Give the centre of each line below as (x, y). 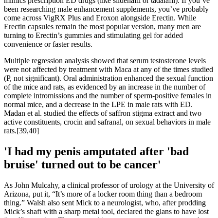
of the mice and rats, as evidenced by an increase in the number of (105, 87)
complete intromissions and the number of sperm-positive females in (108, 96)
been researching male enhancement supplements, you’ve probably (106, 9)
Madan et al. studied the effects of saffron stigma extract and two (103, 113)
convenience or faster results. (48, 44)
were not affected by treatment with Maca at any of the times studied (109, 69)
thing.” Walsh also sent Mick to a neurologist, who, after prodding (105, 202)
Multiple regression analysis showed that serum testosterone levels (105, 61)
